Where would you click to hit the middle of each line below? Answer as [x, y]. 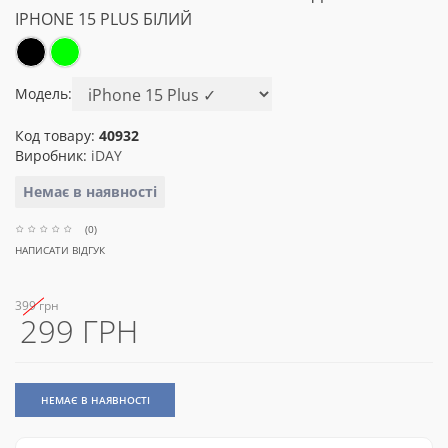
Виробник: [53, 155]
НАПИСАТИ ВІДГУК [60, 250]
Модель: [43, 93]
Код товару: [57, 135]
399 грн [37, 305]
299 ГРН [79, 331]
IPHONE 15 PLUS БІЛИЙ [103, 19]
